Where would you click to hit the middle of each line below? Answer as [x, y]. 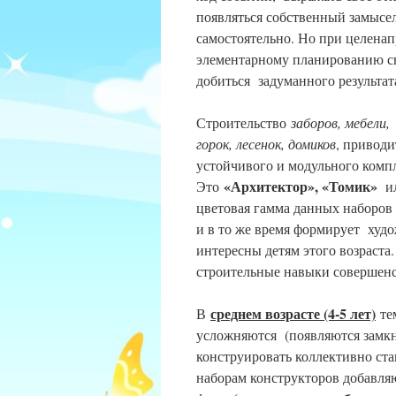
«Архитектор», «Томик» [301, 186]
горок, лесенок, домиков [266, 144]
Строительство [244, 122]
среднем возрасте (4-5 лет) [293, 313]
